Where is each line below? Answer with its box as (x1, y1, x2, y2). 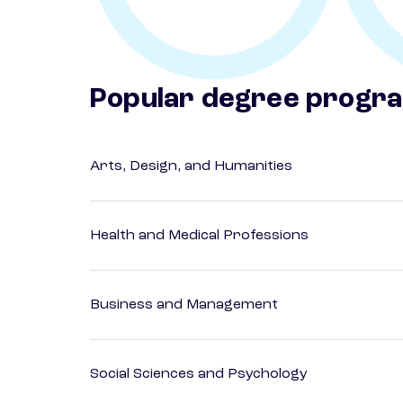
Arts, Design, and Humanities (90, 159, 292, 175)
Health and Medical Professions (90, 228, 309, 244)
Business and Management (90, 298, 278, 313)
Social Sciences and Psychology (90, 367, 308, 382)
